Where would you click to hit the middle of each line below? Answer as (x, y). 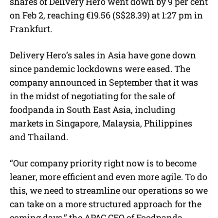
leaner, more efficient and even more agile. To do (109, 176)
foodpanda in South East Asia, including (92, 109)
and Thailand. (39, 136)
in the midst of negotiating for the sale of (92, 96)
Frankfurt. (31, 28)
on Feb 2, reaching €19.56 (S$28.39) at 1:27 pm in (106, 15)
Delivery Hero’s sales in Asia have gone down (103, 55)
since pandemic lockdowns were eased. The (100, 68)
